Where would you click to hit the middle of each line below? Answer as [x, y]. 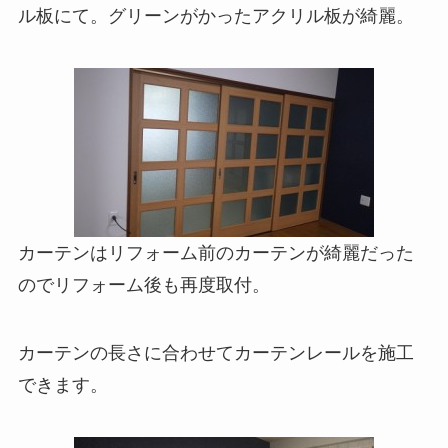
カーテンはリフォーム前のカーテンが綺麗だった [215, 252]
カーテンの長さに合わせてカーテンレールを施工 [215, 352]
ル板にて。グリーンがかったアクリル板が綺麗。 [215, 16]
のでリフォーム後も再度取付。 [143, 284]
